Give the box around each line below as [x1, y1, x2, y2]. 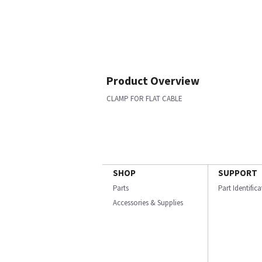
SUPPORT [218, 167, 257, 178]
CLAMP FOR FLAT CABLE [106, 94, 182, 104]
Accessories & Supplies [113, 198, 183, 208]
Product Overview [106, 74, 199, 88]
